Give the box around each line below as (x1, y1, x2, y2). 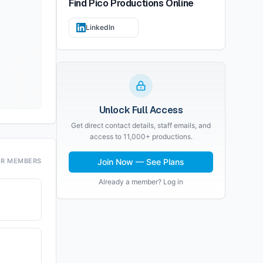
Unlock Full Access (99, 104, 183, 116)
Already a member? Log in (99, 177, 183, 186)
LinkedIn (86, 23, 114, 32)
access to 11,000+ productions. (89, 132, 193, 141)
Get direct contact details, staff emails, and (71, 121, 211, 130)
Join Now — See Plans (97, 157, 184, 167)
